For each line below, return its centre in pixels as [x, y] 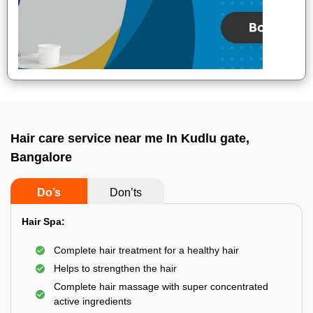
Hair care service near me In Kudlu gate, [130, 138]
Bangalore [41, 157]
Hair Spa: [43, 221]
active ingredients [93, 301]
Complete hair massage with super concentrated [161, 286]
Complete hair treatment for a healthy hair [146, 250]
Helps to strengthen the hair [115, 268]
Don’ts [126, 192]
